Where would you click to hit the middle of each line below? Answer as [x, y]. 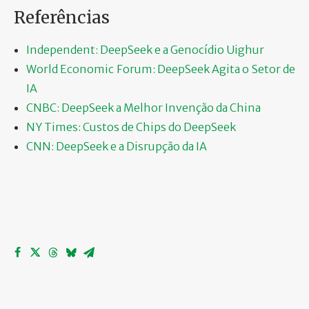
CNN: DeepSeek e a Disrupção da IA [117, 146]
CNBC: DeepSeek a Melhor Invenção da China [143, 107]
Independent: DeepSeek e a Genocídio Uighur [145, 49]
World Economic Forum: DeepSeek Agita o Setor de [161, 69]
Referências [62, 17]
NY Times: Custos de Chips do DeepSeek [131, 127]
